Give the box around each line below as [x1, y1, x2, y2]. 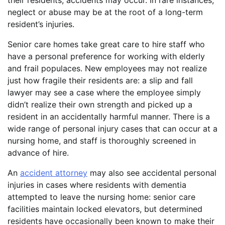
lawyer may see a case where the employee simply [8, 87, 201, 98]
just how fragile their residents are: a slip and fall [8, 75, 193, 86]
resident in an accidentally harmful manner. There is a [8, 111, 210, 122]
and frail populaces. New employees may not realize [8, 63, 207, 74]
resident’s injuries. [8, 19, 74, 30]
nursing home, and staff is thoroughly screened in [8, 136, 196, 146]
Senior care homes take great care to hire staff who [8, 39, 205, 50]
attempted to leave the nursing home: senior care [8, 192, 195, 202]
